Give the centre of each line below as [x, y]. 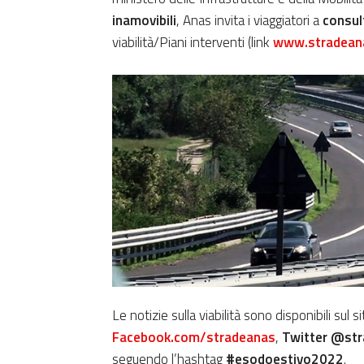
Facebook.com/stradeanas [194, 337]
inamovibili [144, 20]
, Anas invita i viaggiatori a [249, 20]
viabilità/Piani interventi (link [193, 42]
